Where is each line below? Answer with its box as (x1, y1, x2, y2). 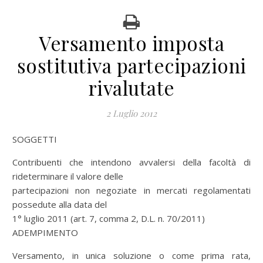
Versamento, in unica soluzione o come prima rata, (12, 249, 251, 261)
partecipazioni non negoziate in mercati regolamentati (12, 184, 251, 196)
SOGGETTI (17, 133, 57, 145)
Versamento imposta (39, 30, 224, 56)
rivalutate (88, 75, 175, 100)
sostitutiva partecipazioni (16, 52, 247, 78)
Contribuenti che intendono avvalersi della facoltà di (12, 156, 251, 168)
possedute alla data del (12, 198, 107, 210)
